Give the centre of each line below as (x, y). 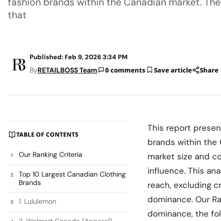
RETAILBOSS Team (67, 70)
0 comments (125, 70)
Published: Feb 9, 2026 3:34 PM (79, 57)
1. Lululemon (37, 201)
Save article (173, 70)
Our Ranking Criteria (51, 154)
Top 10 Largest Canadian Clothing (72, 174)
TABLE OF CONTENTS (47, 134)
